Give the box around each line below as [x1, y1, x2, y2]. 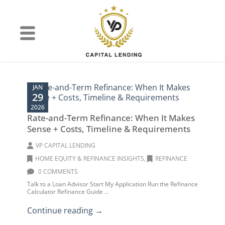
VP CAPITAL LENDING [36, 141, 95, 150]
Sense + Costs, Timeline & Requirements [27, 123, 190, 135]
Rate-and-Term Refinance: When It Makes [27, 112, 195, 124]
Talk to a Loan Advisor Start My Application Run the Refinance [27, 180, 198, 188]
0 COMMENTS [37, 167, 78, 176]
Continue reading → [27, 205, 103, 216]
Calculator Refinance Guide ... [27, 187, 109, 196]
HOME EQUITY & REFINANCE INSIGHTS [35, 154, 144, 163]
